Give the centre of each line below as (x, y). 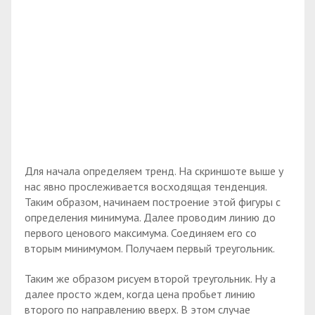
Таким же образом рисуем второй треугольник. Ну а (150, 278)
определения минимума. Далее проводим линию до (150, 217)
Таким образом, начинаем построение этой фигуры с (153, 201)
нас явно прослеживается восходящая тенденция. (146, 186)
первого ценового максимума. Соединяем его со (141, 232)
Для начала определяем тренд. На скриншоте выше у (154, 171)
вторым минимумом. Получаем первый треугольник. (150, 248)
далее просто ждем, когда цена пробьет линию (140, 294)
